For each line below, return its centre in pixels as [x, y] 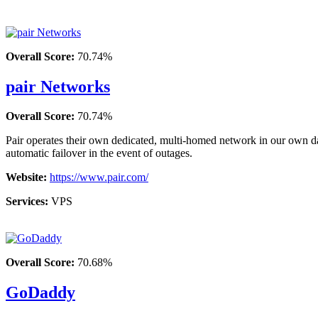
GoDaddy [40, 293]
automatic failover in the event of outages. [99, 153]
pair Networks [58, 86]
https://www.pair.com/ [99, 177]
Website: [28, 177]
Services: [28, 202]
